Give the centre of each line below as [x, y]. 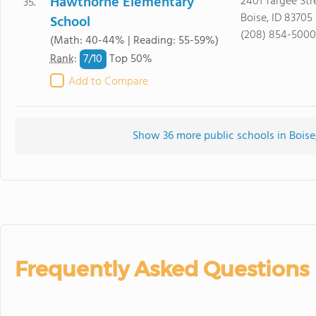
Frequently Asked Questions [162, 269]
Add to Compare [108, 82]
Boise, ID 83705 [276, 18]
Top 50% [129, 60]
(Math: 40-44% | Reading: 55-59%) [134, 41]
